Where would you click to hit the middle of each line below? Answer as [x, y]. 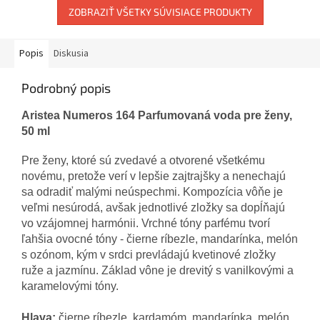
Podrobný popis [66, 88]
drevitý [196, 271]
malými [94, 192]
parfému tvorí [237, 224]
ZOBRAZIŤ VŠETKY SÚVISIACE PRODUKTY [160, 12]
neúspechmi [146, 192]
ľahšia [37, 239]
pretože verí [97, 176]
